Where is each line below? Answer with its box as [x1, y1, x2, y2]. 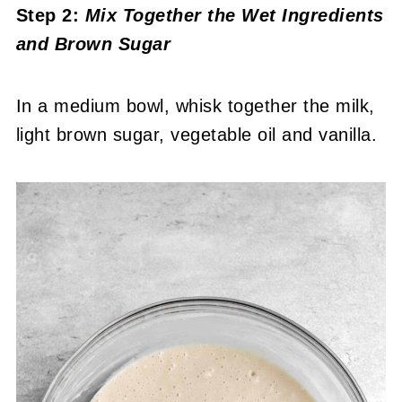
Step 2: [15, 5, 80, 26]
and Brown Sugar [15, 34, 171, 55]
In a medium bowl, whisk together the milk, [15, 96, 375, 117]
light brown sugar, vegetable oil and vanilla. [15, 125, 378, 145]
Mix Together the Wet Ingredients [79, 5, 384, 26]
